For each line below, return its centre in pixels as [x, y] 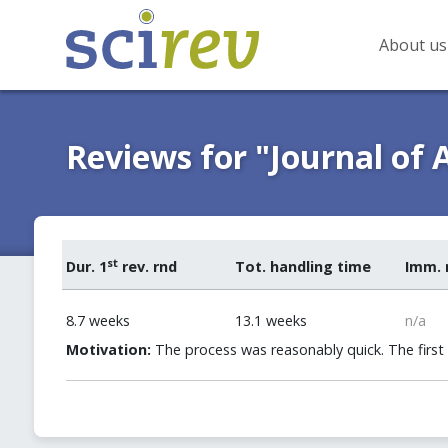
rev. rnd [147, 266]
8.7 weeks [97, 320]
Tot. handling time [303, 266]
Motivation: [108, 349]
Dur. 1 [86, 266]
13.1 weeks [271, 320]
